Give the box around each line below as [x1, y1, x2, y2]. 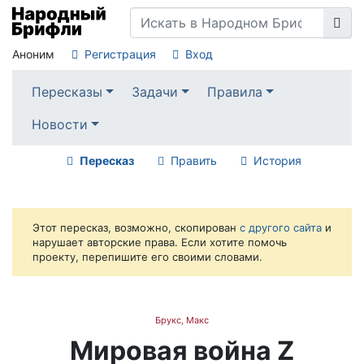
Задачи [132, 83, 179, 100]
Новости [31, 115, 88, 132]
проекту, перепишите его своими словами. [32, 250, 262, 264]
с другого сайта [240, 221, 322, 235]
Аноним [12, 47, 54, 61]
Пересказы [31, 83, 102, 100]
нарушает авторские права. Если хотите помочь [32, 236, 287, 249]
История [253, 154, 301, 168]
